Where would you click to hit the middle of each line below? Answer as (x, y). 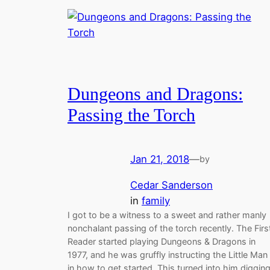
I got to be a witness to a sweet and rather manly (167, 215)
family (156, 200)
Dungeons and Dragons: (155, 94)
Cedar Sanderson (171, 185)
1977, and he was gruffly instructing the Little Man (168, 254)
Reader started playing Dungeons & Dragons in (162, 241)
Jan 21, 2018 (160, 159)
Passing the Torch (131, 115)
